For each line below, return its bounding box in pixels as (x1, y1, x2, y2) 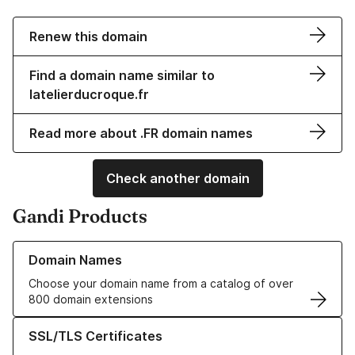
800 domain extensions (29, 292, 153, 307)
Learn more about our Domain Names (13, 242, 208, 256)
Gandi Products (13, 204, 147, 228)
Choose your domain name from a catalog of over (29, 277, 293, 291)
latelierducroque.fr (29, 86, 149, 103)
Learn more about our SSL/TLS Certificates (13, 318, 242, 332)
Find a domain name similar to (29, 67, 215, 84)
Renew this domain (29, 29, 147, 45)
